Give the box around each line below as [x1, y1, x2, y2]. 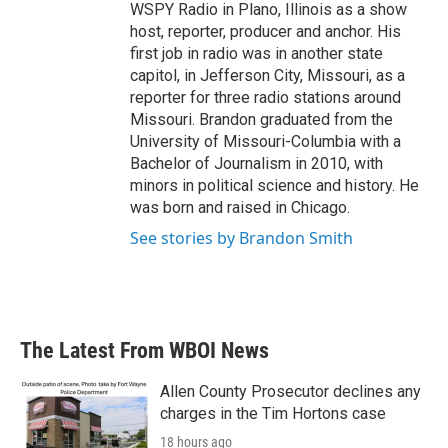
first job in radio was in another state [130, 44, 383, 63]
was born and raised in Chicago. [130, 198, 350, 217]
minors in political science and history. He [130, 176, 419, 195]
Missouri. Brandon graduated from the [130, 110, 393, 129]
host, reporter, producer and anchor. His [130, 22, 401, 41]
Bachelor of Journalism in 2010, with [130, 154, 383, 173]
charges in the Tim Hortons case [160, 404, 386, 423]
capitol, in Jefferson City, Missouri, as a [130, 66, 405, 85]
